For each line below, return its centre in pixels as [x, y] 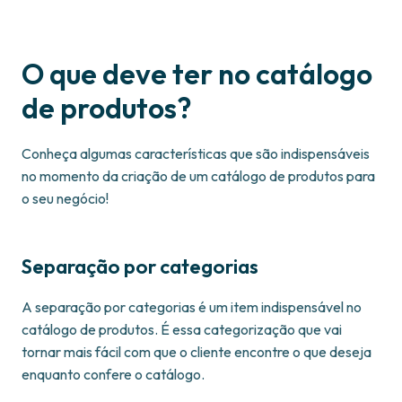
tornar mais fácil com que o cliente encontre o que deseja [197, 352]
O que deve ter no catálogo [197, 74]
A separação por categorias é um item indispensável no [192, 307]
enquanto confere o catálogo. [113, 375]
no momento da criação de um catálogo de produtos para [198, 176]
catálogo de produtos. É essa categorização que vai [182, 330]
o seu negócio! [65, 199]
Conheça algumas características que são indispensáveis [196, 154]
